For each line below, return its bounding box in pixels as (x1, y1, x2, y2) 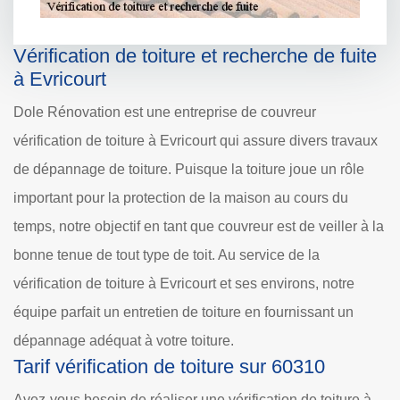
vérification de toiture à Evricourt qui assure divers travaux (13, 132, 378, 148)
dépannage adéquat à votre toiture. (13, 332, 234, 348)
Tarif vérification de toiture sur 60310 (13, 354, 325, 378)
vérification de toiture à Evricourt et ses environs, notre (13, 275, 354, 291)
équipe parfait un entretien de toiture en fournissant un (13, 304, 354, 320)
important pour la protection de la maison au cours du (13, 189, 348, 205)
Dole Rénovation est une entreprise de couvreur (13, 104, 316, 120)
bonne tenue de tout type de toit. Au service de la (13, 246, 320, 262)
